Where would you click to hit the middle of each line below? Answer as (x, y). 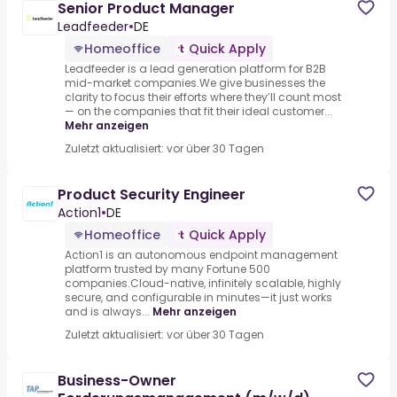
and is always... (107, 312)
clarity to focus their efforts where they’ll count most (203, 97)
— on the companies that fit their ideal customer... (198, 112)
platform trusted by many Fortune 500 (167, 269)
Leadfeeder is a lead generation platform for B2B (195, 69)
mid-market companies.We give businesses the (195, 83)
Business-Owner (117, 381)
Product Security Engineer (152, 195)
